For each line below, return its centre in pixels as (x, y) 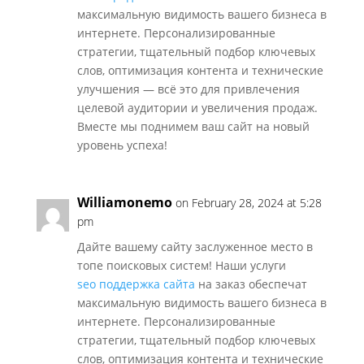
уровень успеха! (122, 145)
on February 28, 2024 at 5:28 (248, 203)
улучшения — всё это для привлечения (188, 89)
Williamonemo (124, 202)
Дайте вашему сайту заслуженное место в (195, 247)
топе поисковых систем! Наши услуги (181, 265)
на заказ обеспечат (251, 284)
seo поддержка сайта (136, 284)
